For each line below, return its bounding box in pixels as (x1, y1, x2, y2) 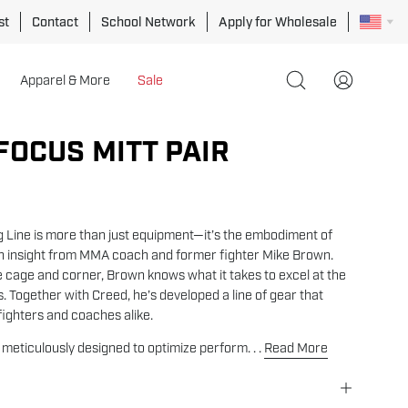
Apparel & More (20, 72, 110, 88)
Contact (32, 14, 78, 30)
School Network (101, 14, 196, 30)
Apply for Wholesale (219, 14, 337, 30)
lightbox (298, 181, 351, 199)
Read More (264, 339, 328, 356)
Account (331, 100, 380, 117)
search (294, 100, 336, 117)
